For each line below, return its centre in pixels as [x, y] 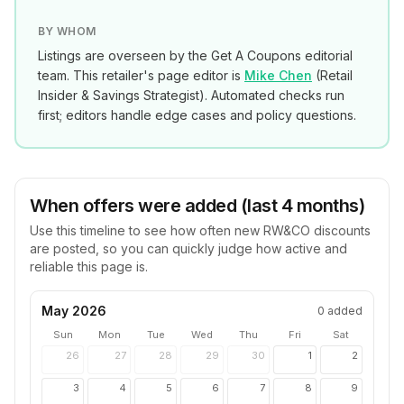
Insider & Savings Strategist [119, 95]
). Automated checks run [272, 95]
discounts [340, 230]
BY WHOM [67, 31]
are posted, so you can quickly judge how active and [188, 248]
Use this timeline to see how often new [147, 230]
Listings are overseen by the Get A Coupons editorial [195, 55]
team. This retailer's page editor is [139, 75]
